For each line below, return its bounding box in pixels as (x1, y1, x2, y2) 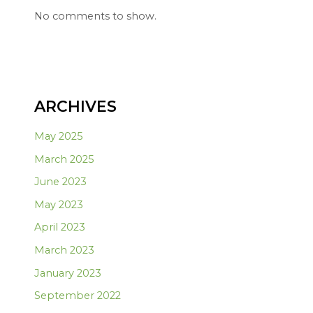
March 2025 (34, 152, 95, 166)
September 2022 (34, 289, 122, 303)
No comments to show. (34, 10, 157, 23)
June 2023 (34, 175, 87, 189)
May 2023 (34, 198, 84, 211)
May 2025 (34, 129, 84, 143)
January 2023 (34, 266, 102, 279)
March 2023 (34, 244, 95, 257)
